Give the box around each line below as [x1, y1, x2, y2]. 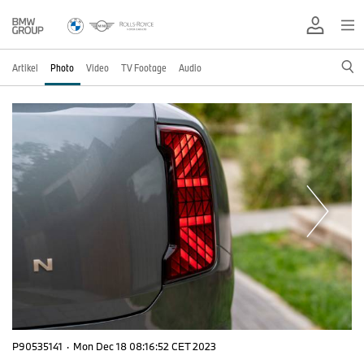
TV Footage [121, 61, 167, 74]
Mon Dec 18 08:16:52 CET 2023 [73, 339, 216, 353]
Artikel [12, 61, 38, 74]
